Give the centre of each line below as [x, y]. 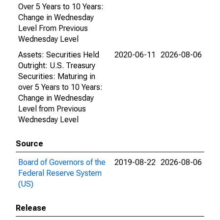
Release [31, 208]
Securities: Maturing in [57, 76]
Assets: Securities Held [59, 55]
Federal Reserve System [60, 173]
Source [29, 144]
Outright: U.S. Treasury [57, 66]
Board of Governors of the [62, 162]
